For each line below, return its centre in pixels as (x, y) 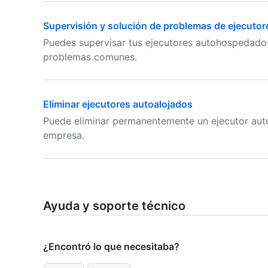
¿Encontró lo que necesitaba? (111, 246)
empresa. (64, 135)
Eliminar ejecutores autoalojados (118, 104)
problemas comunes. (90, 57)
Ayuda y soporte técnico (114, 206)
